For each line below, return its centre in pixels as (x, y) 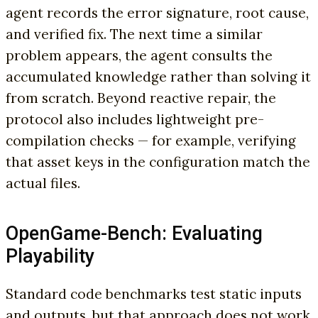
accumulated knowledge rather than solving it (158, 77)
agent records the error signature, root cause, (157, 13)
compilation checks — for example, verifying (151, 141)
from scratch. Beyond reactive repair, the (141, 98)
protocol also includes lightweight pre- (135, 119)
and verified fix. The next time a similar (134, 34)
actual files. (43, 183)
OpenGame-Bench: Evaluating (134, 234)
